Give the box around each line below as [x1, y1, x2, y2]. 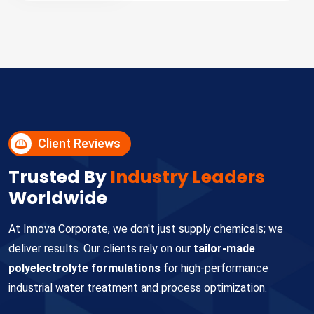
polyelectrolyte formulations [8, 261, 161, 275]
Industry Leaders [110, 165, 265, 189]
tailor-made [193, 242, 255, 255]
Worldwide [8, 186, 107, 210]
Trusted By [8, 165, 110, 189]
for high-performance [161, 261, 268, 275]
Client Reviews [35, 136, 121, 151]
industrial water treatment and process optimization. [8, 281, 267, 294]
